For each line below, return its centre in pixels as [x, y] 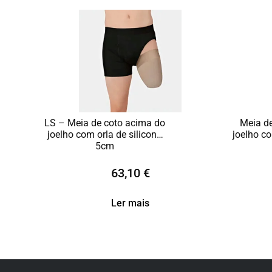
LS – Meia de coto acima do [104, 123]
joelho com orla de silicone [104, 134]
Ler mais [130, 203]
